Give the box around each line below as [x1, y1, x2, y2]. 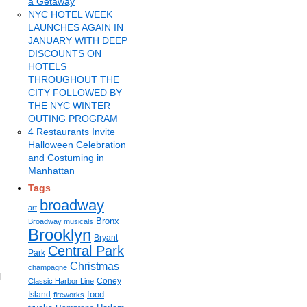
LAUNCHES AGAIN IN [28, 22, 123, 33]
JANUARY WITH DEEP [28, 35, 127, 46]
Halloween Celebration [28, 139, 126, 150]
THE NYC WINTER [28, 100, 110, 111]
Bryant [94, 233, 118, 243]
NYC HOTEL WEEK [28, 9, 112, 20]
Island [28, 290, 51, 299]
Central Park [48, 243, 124, 258]
